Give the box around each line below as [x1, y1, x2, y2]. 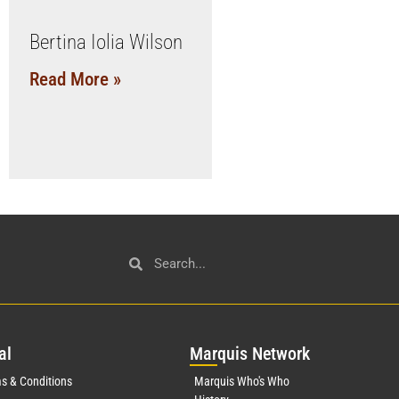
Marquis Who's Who [193, 374, 289, 388]
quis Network [216, 343, 310, 364]
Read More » [28, 69, 121, 90]
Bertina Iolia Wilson [28, 30, 183, 54]
